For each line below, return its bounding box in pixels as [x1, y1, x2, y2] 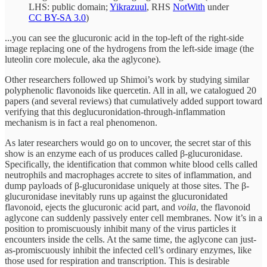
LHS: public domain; [29, 1, 110, 12]
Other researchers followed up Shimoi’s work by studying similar [5, 74, 249, 85]
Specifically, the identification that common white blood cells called [5, 159, 257, 169]
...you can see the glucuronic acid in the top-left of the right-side [5, 32, 244, 43]
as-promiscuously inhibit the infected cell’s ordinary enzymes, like [5, 244, 252, 255]
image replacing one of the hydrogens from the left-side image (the [5, 43, 254, 54]
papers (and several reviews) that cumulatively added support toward [5, 95, 262, 106]
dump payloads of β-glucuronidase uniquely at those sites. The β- [5, 180, 249, 191]
